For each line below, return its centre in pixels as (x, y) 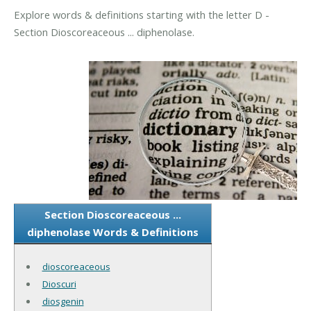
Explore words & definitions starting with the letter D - (142, 14)
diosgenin (63, 301)
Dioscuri (59, 284)
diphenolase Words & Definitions (113, 232)
